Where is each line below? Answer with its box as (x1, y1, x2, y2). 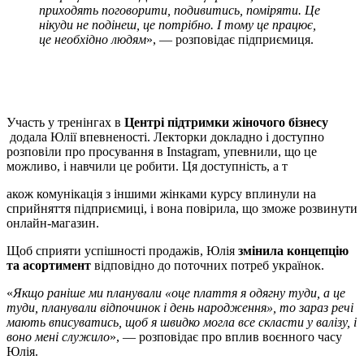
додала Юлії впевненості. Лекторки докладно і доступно (6, 129, 324, 144)
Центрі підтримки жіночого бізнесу (124, 115, 328, 129)
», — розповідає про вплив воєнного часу (110, 329, 342, 344)
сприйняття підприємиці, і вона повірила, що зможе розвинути (6, 201, 357, 215)
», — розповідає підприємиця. (146, 32, 314, 46)
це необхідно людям (39, 32, 146, 46)
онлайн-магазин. (6, 215, 99, 230)
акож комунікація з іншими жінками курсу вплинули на (6, 186, 316, 201)
